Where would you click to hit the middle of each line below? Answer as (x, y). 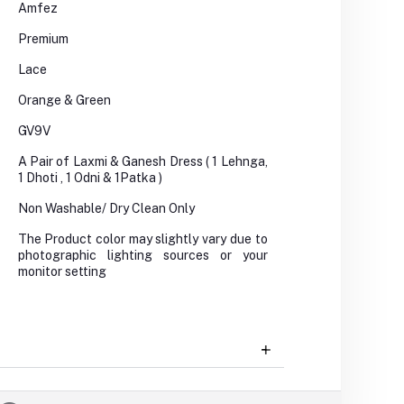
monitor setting (62, 272)
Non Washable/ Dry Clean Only (106, 209)
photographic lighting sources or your (142, 256)
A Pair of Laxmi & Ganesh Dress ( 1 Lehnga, (142, 162)
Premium (43, 39)
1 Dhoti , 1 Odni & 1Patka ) (90, 178)
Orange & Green (64, 101)
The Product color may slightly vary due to (142, 239)
